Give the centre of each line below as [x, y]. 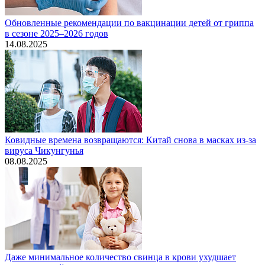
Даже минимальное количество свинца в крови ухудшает [120, 257]
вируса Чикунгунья [44, 150]
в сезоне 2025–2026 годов [56, 33]
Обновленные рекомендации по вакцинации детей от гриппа [129, 22]
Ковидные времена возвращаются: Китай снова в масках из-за [130, 140]
